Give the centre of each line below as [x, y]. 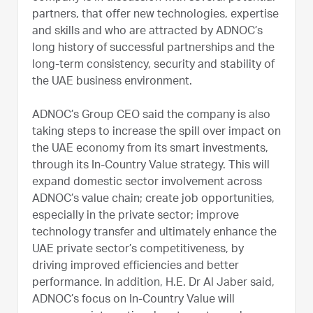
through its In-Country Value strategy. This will [151, 166]
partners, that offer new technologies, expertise [155, 15]
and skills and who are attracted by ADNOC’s [147, 32]
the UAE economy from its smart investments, [150, 149]
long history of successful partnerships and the [153, 49]
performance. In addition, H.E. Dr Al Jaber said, [153, 283]
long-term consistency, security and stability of [153, 65]
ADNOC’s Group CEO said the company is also [151, 116]
